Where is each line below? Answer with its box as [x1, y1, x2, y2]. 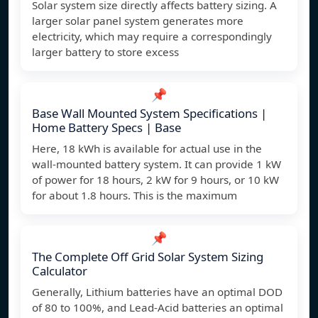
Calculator [32, 263, 87, 280]
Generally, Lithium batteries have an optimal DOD [32, 285, 283, 300]
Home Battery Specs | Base [32, 119, 181, 136]
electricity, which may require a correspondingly [32, 29, 272, 44]
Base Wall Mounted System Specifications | [32, 105, 267, 122]
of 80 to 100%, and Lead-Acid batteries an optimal [32, 300, 283, 315]
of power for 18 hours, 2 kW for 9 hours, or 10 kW [32, 172, 279, 187]
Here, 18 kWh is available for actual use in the [32, 141, 262, 156]
